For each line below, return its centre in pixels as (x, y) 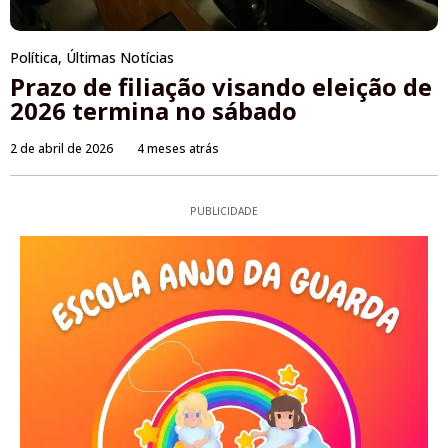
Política (34, 58)
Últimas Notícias (120, 58)
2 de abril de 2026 (61, 149)
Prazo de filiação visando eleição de (221, 87)
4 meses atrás (178, 149)
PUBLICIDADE (224, 211)
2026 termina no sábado (153, 111)
